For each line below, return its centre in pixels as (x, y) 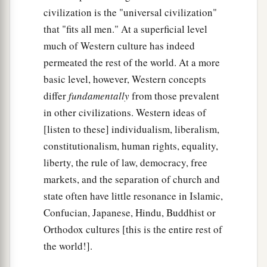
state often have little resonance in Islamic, (133, 195)
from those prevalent (174, 95)
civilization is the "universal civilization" (130, 12)
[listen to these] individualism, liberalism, (131, 129)
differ (56, 95)
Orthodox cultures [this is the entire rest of (133, 229)
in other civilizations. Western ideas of (125, 112)
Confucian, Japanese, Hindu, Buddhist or (130, 212)
